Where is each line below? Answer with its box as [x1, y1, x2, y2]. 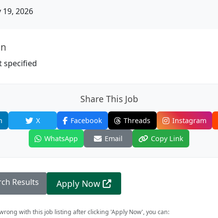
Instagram [172, 116, 206, 125]
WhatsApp [44, 134, 78, 143]
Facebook [70, 116, 102, 125]
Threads [124, 116, 150, 125]
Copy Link [151, 134, 183, 143]
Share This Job [80, 93, 138, 105]
